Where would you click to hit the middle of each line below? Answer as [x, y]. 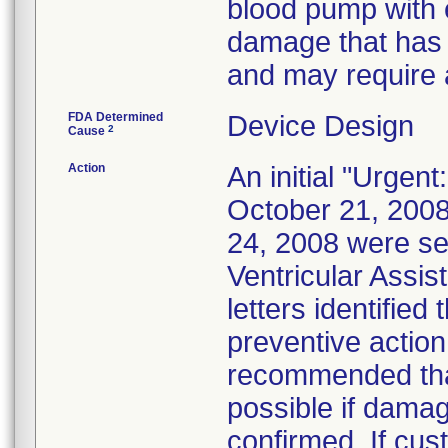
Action [86, 168]
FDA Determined [115, 117]
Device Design [320, 126]
